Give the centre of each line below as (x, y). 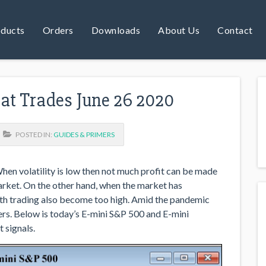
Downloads (115, 30)
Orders (58, 30)
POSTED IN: (33, 134)
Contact (235, 30)
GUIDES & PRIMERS (84, 134)
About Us (179, 30)
